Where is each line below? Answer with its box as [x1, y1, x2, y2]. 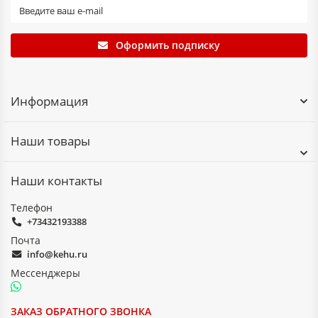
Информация [11, 93, 88, 110]
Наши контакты [11, 172, 102, 190]
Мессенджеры [11, 266, 80, 280]
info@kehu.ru [26, 248, 87, 261]
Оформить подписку [116, 38, 220, 53]
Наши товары [11, 133, 90, 150]
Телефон [11, 201, 53, 215]
